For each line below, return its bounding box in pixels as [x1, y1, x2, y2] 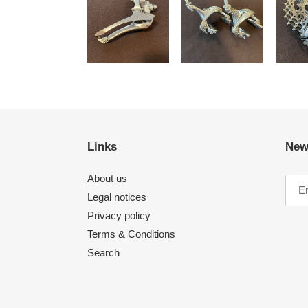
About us [87, 173, 127, 184]
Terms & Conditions [87, 228, 175, 240]
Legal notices [87, 191, 146, 203]
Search [87, 247, 120, 258]
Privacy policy [87, 210, 151, 221]
